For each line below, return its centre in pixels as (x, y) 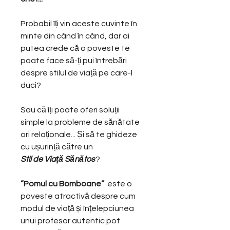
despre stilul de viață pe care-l (76, 73)
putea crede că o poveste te (75, 48)
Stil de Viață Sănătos (58, 159)
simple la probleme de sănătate (80, 122)
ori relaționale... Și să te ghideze (79, 134)
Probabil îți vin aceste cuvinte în (79, 23)
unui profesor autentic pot (70, 221)
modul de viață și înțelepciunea (77, 208)
